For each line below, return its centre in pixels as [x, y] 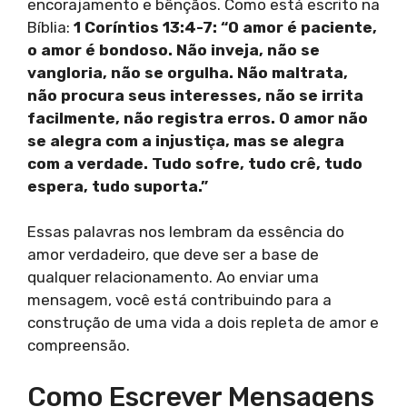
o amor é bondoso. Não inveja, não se [174, 50]
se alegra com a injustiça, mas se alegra [186, 140]
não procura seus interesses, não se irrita [195, 95]
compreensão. [79, 346]
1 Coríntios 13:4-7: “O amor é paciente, [225, 27]
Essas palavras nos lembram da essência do [186, 232]
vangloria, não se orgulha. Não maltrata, [188, 72]
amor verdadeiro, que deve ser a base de [173, 255]
